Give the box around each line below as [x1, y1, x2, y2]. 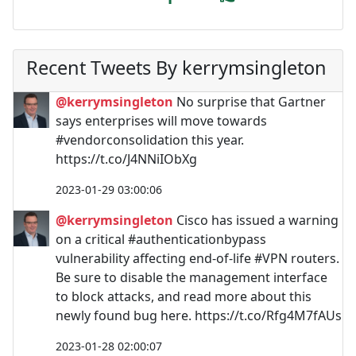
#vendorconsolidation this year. [56, 130, 244, 149]
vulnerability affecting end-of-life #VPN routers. [56, 249, 339, 267]
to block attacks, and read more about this [56, 287, 311, 305]
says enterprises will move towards [56, 111, 267, 130]
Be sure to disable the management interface [56, 268, 327, 286]
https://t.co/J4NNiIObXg [56, 149, 197, 168]
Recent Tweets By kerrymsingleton [26, 54, 327, 80]
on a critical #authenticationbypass [56, 230, 266, 248]
